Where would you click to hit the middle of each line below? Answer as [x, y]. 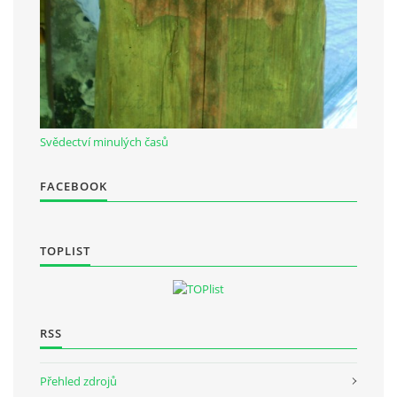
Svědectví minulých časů [104, 141]
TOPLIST [65, 250]
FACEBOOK [74, 186]
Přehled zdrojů [78, 381]
